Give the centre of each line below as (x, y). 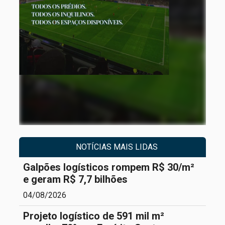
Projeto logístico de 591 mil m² (94, 216)
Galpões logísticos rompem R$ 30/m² (109, 167)
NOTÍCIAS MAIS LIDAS (117, 147)
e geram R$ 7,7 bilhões (75, 180)
